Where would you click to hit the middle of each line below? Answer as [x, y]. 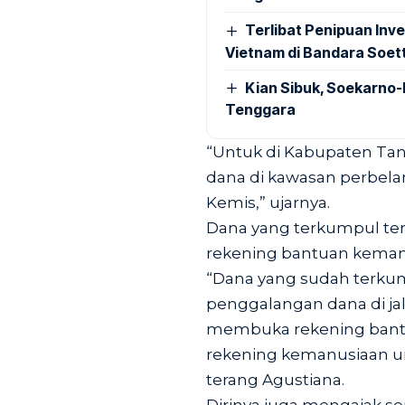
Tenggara [260, 110]
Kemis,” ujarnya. [268, 203]
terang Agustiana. [275, 380]
